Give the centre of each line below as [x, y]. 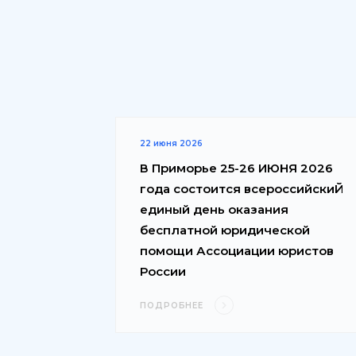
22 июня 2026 [171, 143]
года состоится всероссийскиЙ [242, 188]
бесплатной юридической [225, 230]
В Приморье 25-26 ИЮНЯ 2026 [236, 168]
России [163, 271]
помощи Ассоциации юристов [237, 250]
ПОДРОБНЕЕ [174, 305]
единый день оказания [214, 209]
